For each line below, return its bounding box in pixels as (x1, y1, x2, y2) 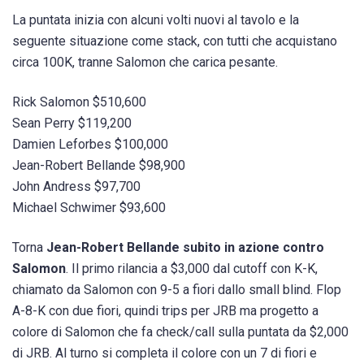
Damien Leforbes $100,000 (12, 136, 168, 152)
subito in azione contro (183, 239, 324, 255)
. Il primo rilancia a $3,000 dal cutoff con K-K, (66, 260, 318, 276)
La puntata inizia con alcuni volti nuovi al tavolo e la (12, 11, 299, 28)
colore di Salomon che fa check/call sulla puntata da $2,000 (12, 323, 349, 340)
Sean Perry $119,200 (12, 115, 132, 131)
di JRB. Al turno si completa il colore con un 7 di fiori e (12, 344, 317, 361)
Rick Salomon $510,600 (12, 93, 146, 110)
